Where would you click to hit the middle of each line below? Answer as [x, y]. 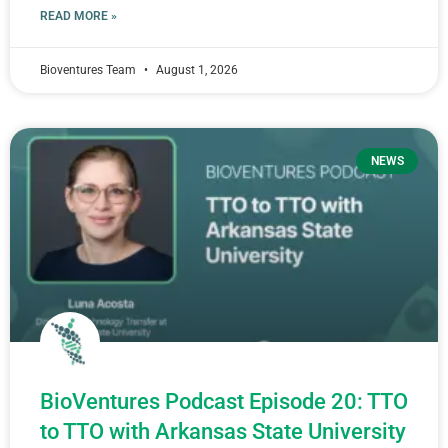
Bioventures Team [89, 70]
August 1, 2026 [195, 70]
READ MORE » [78, 16]
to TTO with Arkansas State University [223, 431]
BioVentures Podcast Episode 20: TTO [224, 401]
